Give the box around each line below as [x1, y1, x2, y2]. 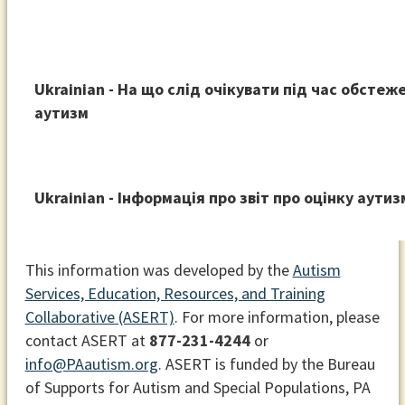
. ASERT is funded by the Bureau [157, 353, 375, 375]
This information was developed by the [24, 259, 293, 281]
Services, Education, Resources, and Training [24, 283, 325, 305]
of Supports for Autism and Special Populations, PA [24, 377, 371, 399]
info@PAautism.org [24, 353, 158, 375]
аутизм [33, 102, 89, 124]
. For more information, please [174, 306, 380, 328]
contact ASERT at [24, 330, 149, 352]
